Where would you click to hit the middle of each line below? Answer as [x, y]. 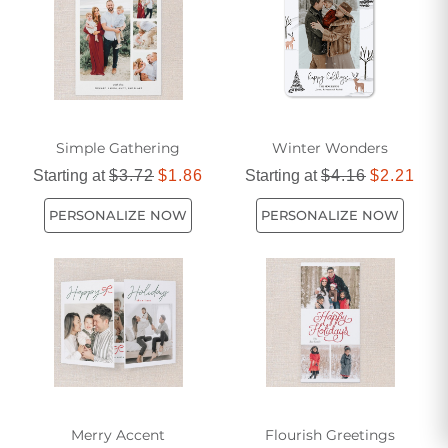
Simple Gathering [118, 147]
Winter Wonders [330, 147]
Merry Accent [118, 434]
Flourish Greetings [330, 434]
